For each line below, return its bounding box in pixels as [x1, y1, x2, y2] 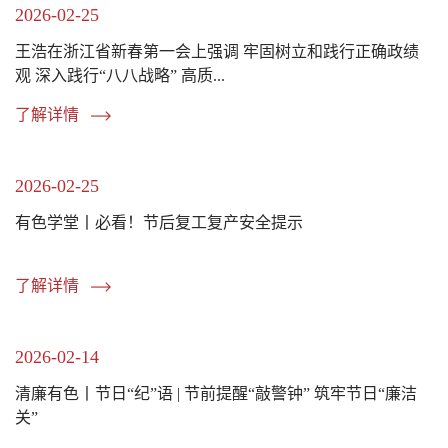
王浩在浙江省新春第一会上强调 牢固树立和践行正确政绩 [15, 42, 419, 60]
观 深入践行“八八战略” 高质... [15, 66, 225, 84]
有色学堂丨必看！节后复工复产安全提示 [15, 213, 303, 231]
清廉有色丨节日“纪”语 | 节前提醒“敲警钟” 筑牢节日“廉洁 [15, 384, 417, 402]
